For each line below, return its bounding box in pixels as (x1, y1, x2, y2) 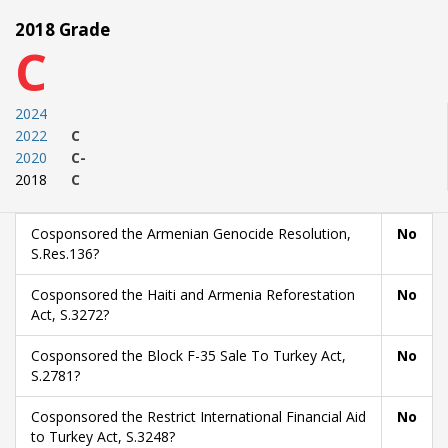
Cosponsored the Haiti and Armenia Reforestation (31, 285, 355, 304)
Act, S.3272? (31, 305, 109, 324)
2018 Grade (15, 18, 110, 41)
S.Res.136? (31, 244, 99, 263)
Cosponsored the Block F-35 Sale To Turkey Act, (31, 346, 346, 365)
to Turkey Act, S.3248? (31, 427, 175, 446)
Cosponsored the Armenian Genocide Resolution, (31, 224, 351, 243)
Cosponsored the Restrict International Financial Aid (31, 407, 366, 426)
